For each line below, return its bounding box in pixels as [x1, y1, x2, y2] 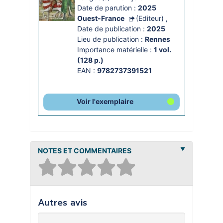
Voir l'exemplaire [77, 97, 134, 106]
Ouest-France [77, 14, 126, 22]
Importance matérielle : [77, 45, 152, 54]
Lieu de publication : [77, 35, 143, 43]
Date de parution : [77, 3, 136, 12]
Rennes [145, 35, 171, 43]
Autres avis [37, 196, 87, 210]
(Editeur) [136, 14, 164, 22]
